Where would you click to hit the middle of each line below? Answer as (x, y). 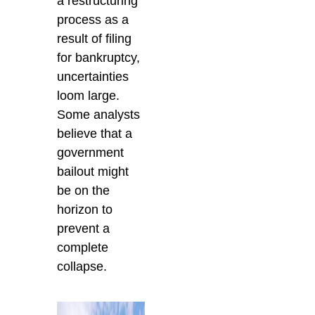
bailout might (93, 172)
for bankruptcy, (99, 58)
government (91, 153)
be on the (84, 191)
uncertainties (93, 77)
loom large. (89, 96)
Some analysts (99, 115)
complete (83, 248)
